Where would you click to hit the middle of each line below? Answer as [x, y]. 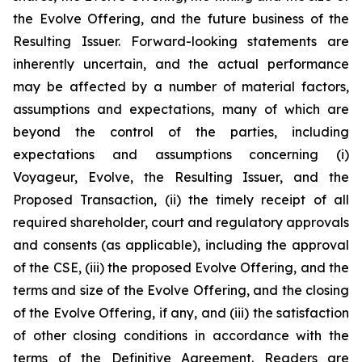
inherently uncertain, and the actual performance [181, 64]
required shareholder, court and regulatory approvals [181, 222]
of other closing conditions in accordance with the [181, 335]
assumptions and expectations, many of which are [181, 109]
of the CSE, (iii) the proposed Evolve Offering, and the [181, 267]
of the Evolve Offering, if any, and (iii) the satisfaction [181, 313]
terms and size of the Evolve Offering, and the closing [181, 290]
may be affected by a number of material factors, [181, 86]
